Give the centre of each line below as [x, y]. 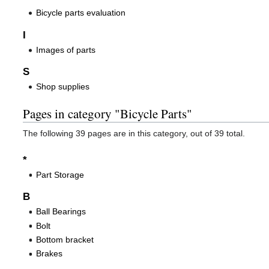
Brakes [50, 254]
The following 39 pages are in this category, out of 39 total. [134, 134]
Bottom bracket [65, 239]
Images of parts [66, 50]
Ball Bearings [61, 212]
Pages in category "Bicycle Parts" [107, 114]
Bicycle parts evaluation [81, 13]
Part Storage [60, 174]
